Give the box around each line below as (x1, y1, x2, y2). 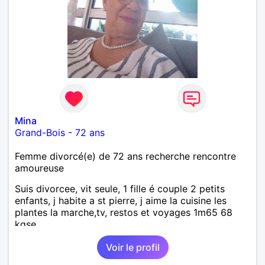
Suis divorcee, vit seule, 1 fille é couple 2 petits (15, 182, 225, 195)
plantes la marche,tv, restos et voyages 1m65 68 (15, 206, 232, 218)
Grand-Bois (15, 126, 65, 138)
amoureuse (15, 161, 64, 174)
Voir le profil (105, 241, 160, 253)
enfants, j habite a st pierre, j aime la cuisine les (15, 194, 227, 206)
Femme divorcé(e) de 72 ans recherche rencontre (15, 150, 236, 162)
